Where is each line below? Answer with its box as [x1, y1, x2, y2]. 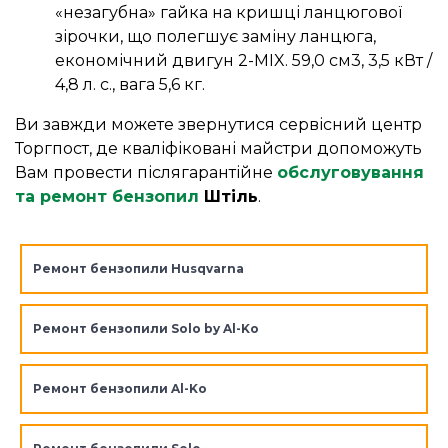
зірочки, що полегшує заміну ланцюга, [55, 27, 376, 47]
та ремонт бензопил [15, 187, 199, 207]
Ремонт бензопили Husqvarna [32, 261, 244, 277]
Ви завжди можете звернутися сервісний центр [15, 115, 422, 135]
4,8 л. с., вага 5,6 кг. [55, 75, 205, 95]
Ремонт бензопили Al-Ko [32, 381, 207, 397]
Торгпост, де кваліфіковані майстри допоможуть [15, 139, 422, 159]
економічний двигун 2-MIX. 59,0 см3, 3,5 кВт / [55, 51, 432, 71]
